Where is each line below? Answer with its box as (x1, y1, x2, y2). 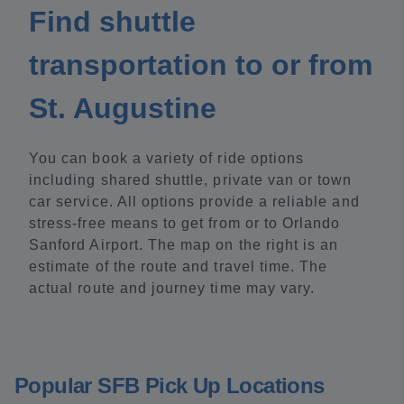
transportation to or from (29, 49, 372, 81)
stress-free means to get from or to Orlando (29, 216, 341, 231)
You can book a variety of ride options (29, 151, 305, 166)
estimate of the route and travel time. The (29, 259, 328, 274)
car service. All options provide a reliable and (29, 194, 360, 209)
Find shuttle (29, 5, 196, 38)
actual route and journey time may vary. (29, 280, 316, 296)
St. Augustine (29, 92, 216, 124)
